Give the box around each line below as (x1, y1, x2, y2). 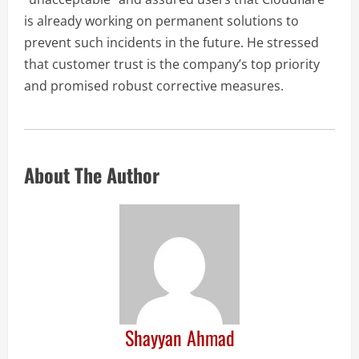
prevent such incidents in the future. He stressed (24, 34, 319, 52)
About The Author (24, 160, 159, 190)
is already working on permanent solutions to (24, 12, 299, 30)
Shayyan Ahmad (124, 323, 235, 353)
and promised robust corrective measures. (24, 77, 284, 95)
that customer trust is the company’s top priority (24, 55, 320, 74)
